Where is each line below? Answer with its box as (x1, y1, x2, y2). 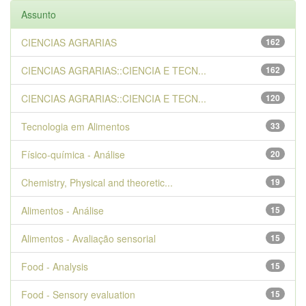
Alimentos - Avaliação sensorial (21, 232, 156, 245)
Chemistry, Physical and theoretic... (21, 176, 173, 189)
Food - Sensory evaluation (21, 288, 135, 301)
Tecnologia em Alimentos (21, 120, 130, 133)
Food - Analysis (21, 260, 88, 273)
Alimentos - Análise (21, 204, 104, 217)
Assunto (21, 8, 56, 21)
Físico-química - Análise (21, 148, 125, 161)
